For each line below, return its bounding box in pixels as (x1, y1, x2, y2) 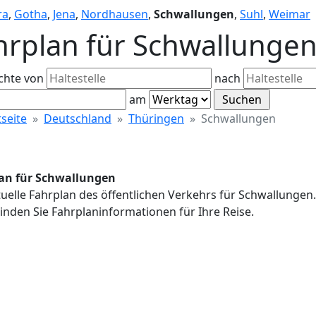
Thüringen (128, 111, 184, 126)
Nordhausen (81, 6, 148, 22)
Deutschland (44, 111, 111, 126)
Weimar (269, 6, 310, 22)
